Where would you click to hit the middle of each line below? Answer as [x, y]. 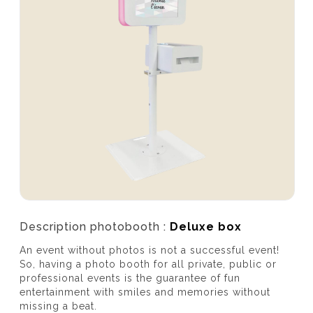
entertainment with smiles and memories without [145, 292]
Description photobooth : [95, 226]
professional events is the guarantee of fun [130, 278]
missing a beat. [58, 306]
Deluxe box [206, 226]
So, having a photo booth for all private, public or [148, 264]
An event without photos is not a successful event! [150, 250]
